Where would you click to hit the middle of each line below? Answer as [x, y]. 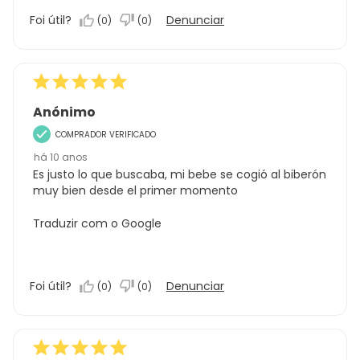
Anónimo [64, 112]
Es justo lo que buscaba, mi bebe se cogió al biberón [180, 174]
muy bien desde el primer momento [135, 190]
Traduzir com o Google [97, 223]
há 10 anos [61, 157]
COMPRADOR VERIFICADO [106, 134]
